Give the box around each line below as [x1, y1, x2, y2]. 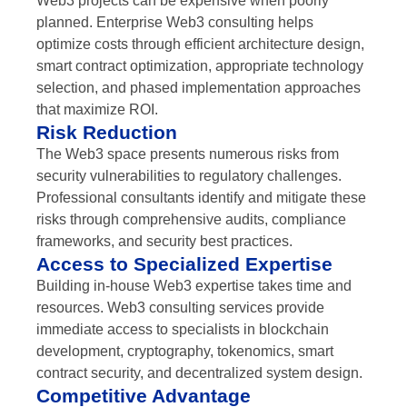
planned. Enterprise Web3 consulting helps [36, 14, 313, 30]
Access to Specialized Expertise [36, 253, 333, 274]
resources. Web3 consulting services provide [36, 299, 324, 315]
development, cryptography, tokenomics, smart [36, 342, 333, 359]
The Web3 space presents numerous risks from [36, 145, 339, 162]
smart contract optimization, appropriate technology [36, 57, 363, 74]
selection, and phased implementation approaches [36, 79, 361, 95]
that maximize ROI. [36, 101, 158, 117]
